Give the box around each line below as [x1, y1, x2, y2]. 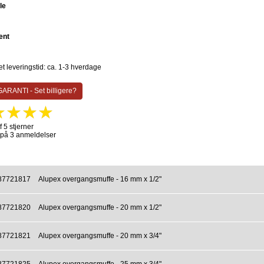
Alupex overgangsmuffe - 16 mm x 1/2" [38, 175, 161, 184]
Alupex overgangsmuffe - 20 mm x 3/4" [38, 232, 161, 240]
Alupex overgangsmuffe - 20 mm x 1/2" [38, 203, 161, 212]
